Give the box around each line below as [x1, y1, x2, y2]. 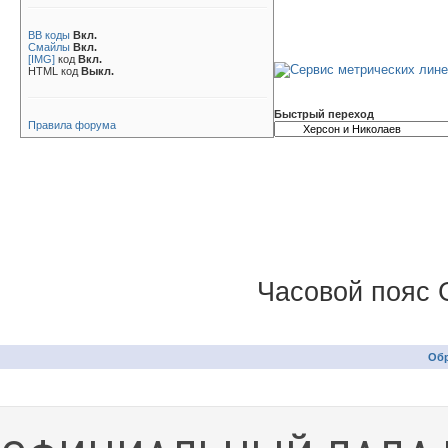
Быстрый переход [274, 108, 374, 120]
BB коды [28, 29, 70, 41]
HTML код [28, 65, 81, 77]
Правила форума [28, 119, 116, 131]
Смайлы [28, 41, 70, 53]
